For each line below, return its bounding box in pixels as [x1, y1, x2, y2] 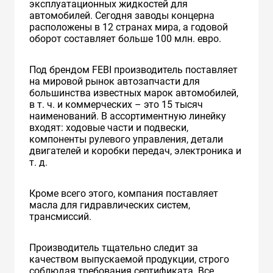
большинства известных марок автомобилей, [29, 87, 238, 99]
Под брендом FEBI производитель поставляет [29, 63, 238, 76]
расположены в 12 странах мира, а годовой [29, 21, 228, 33]
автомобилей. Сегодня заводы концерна [29, 9, 214, 21]
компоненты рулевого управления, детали [29, 133, 223, 145]
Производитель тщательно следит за [29, 241, 198, 253]
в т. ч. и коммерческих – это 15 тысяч [29, 98, 203, 110]
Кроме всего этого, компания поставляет [29, 187, 218, 199]
